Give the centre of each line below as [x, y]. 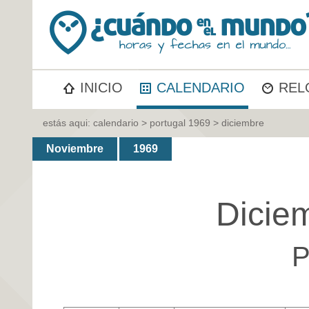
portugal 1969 [180, 123]
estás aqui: [68, 123]
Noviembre [75, 149]
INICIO [101, 88]
